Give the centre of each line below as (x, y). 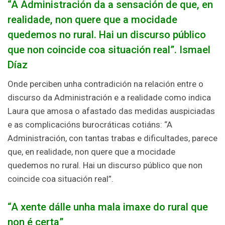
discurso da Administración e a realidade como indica (109, 97)
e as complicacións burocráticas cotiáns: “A (90, 124)
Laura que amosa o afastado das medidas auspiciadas (111, 111)
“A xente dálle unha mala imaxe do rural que (108, 207)
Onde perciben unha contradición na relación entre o (105, 84)
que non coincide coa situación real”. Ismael (109, 49)
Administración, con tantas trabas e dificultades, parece (113, 138)
